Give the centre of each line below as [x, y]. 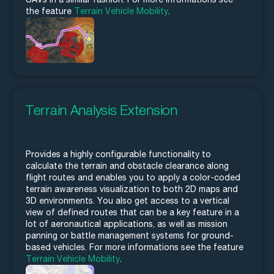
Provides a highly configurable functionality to [118, 154]
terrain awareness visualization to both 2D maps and [132, 189]
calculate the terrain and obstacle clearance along [127, 165]
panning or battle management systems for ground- [130, 235]
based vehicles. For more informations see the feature [135, 247]
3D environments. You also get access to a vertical [128, 200]
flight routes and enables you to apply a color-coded [133, 177]
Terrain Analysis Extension [102, 109]
